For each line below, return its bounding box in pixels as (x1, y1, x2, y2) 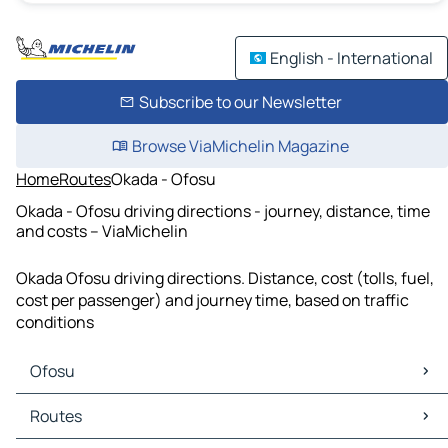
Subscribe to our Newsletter (138, 91, 342, 113)
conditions (16, 311, 94, 334)
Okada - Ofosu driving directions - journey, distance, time (16, 199, 430, 222)
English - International (270, 47, 433, 69)
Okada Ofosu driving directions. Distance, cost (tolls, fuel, (16, 267, 434, 290)
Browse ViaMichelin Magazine (131, 135, 349, 157)
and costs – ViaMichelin (16, 219, 188, 242)
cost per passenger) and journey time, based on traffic (16, 289, 409, 312)
